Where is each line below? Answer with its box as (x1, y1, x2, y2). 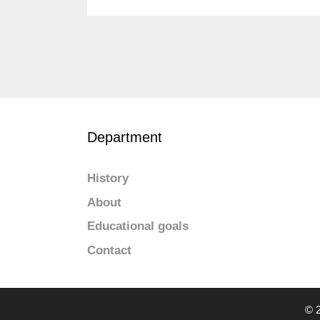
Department (87, 129, 162, 145)
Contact (87, 243, 131, 257)
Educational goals (87, 219, 189, 233)
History (87, 171, 129, 185)
